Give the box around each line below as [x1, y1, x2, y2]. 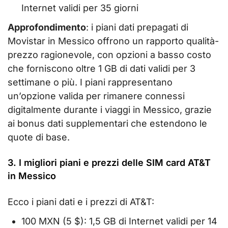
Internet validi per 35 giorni [21, 3, 138, 14]
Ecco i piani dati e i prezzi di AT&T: [8, 196, 154, 207]
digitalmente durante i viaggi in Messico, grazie [8, 104, 212, 115]
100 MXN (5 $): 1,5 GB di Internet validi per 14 [21, 215, 217, 226]
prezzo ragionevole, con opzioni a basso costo [8, 49, 211, 60]
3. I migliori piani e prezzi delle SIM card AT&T [8, 157, 211, 168]
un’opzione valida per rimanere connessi [8, 90, 185, 101]
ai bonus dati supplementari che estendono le [8, 118, 207, 129]
